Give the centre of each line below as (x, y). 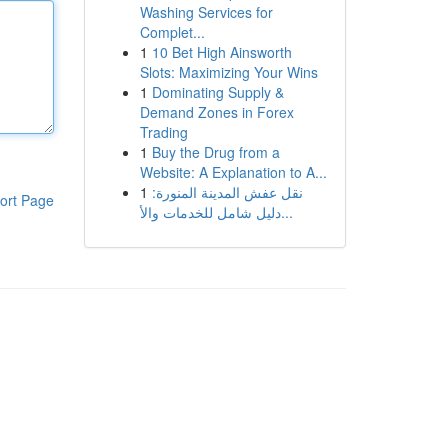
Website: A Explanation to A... (233, 172)
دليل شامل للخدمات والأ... (286, 212)
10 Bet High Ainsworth (221, 52)
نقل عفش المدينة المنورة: (227, 192)
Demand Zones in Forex (216, 112)
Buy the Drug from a (215, 152)
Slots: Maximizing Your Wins (228, 72)
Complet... (172, 32)
